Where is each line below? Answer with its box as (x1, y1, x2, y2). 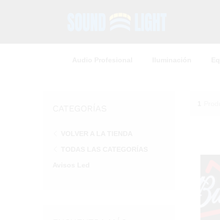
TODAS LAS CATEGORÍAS (61, 145, 148, 153)
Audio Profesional (72, 56, 133, 64)
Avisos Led (53, 161, 90, 169)
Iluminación (152, 56, 192, 64)
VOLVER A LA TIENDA (61, 130, 133, 137)
